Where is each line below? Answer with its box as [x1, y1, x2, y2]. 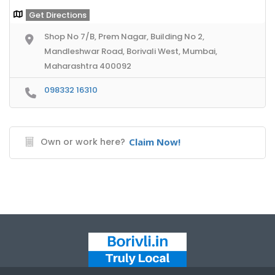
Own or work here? [41, 135, 125, 148]
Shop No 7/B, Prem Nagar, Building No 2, [44, 30, 204, 42]
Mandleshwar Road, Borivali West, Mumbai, [44, 45, 217, 57]
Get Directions [29, 9, 87, 21]
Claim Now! [129, 135, 180, 148]
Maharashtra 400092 [44, 60, 131, 72]
